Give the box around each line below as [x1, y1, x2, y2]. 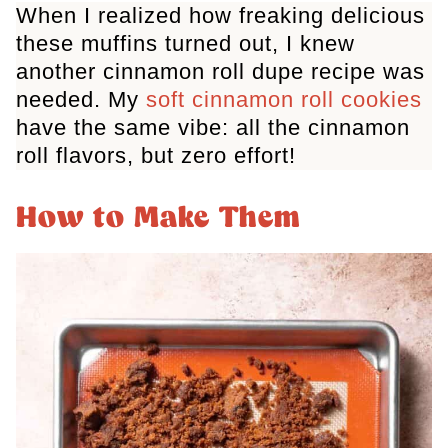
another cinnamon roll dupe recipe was [16, 59, 425, 85]
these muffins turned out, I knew [16, 31, 355, 57]
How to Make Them [16, 203, 301, 236]
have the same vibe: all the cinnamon [16, 115, 410, 141]
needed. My [16, 87, 146, 113]
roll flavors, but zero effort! [16, 143, 296, 169]
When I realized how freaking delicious [16, 3, 425, 29]
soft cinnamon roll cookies [146, 87, 422, 113]
